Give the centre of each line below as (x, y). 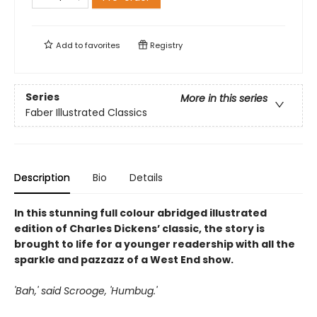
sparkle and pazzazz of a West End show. (124, 259)
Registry (165, 45)
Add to (69, 45)
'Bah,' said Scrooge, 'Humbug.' (86, 290)
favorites (103, 45)
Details (146, 177)
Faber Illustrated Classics (86, 113)
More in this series (224, 99)
